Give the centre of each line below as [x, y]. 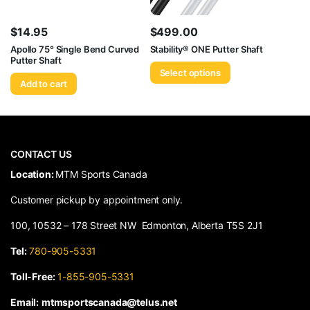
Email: [25, 302]
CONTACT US [41, 154]
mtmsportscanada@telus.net [109, 302]
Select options [190, 72]
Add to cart [44, 83]
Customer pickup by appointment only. [97, 200]
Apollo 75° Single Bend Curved [75, 49]
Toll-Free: [33, 276]
